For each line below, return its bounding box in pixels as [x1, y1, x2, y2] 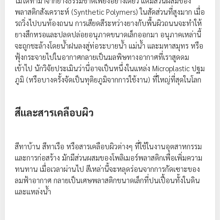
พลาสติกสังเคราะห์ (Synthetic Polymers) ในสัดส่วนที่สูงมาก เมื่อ [15, 7, 205, 16]
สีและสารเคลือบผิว [15, 106, 94, 119]
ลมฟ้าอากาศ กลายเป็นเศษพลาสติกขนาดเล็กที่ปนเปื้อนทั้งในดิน [15, 175, 200, 185]
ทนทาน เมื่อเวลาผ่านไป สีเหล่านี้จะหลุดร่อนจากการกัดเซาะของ [15, 164, 200, 173]
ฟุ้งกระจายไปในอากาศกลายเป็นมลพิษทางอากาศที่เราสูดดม [15, 52, 189, 61]
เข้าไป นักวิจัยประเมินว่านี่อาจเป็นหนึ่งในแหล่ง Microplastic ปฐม [15, 63, 205, 73]
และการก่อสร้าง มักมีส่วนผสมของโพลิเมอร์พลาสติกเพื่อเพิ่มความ [15, 153, 202, 162]
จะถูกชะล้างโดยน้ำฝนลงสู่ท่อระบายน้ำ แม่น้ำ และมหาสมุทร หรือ [15, 41, 203, 50]
